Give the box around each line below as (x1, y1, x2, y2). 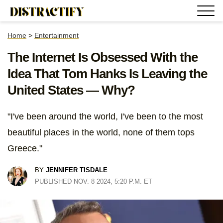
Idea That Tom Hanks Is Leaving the (7, 66, 207, 81)
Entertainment (34, 31, 79, 39)
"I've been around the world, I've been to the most (7, 111, 203, 121)
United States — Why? (7, 83, 135, 98)
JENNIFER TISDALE (46, 166, 108, 174)
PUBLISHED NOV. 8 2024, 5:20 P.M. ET (35, 178, 152, 185)
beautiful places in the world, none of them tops (7, 127, 195, 137)
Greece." (7, 143, 42, 153)
